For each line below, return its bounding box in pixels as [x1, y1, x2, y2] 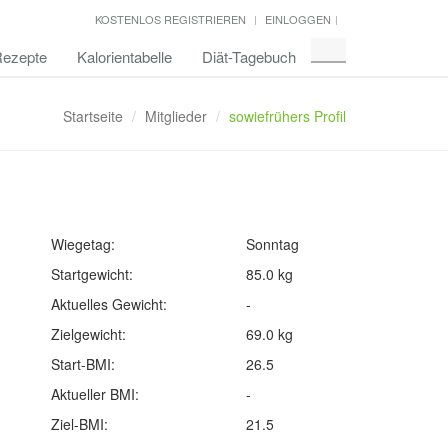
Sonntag [245, 234, 299, 254]
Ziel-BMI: [50, 414, 108, 434]
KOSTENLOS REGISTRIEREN [95, 11, 246, 27]
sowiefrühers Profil [229, 106, 346, 126]
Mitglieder [145, 106, 207, 126]
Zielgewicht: [50, 324, 126, 344]
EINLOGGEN [265, 11, 331, 27]
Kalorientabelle [77, 46, 172, 67]
